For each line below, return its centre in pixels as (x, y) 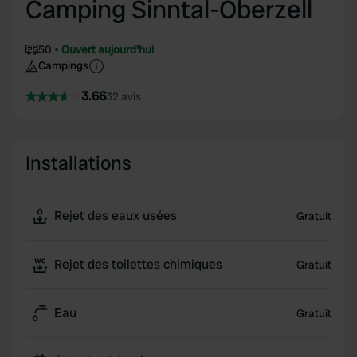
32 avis (124, 96)
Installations (78, 163)
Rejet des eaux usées (116, 216)
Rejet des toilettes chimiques (138, 264)
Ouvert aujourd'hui (108, 49)
